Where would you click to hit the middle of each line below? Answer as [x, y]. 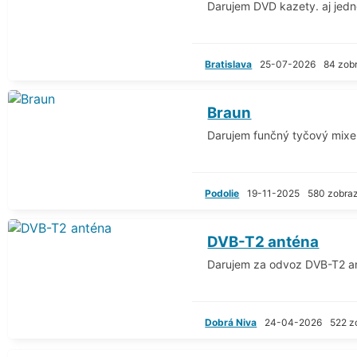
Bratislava [229, 64]
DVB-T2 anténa [263, 241]
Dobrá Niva [231, 322]
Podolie [222, 193]
